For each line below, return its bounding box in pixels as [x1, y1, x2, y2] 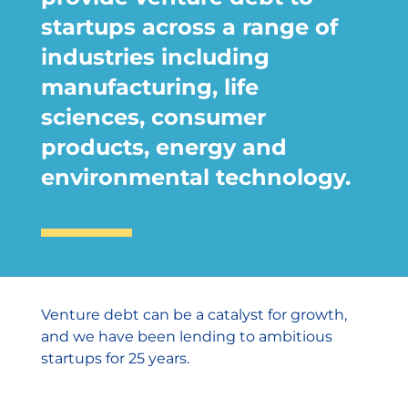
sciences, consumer [40, 104, 266, 131]
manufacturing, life [40, 74, 259, 101]
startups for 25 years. [40, 350, 189, 368]
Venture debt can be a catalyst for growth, [40, 306, 347, 324]
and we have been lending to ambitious [40, 328, 332, 346]
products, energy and [40, 134, 287, 161]
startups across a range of [40, 14, 338, 41]
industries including [40, 44, 270, 71]
